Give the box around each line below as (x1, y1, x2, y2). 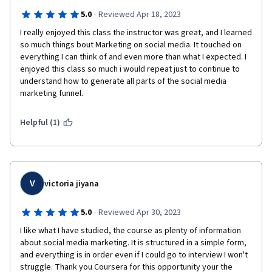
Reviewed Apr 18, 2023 (98, 8, 181, 21)
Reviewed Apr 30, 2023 (98, 206, 181, 219)
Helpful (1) (20, 117, 61, 129)
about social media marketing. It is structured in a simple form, (20, 237, 246, 249)
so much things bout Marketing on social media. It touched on (20, 39, 242, 51)
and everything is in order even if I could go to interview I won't (20, 249, 248, 261)
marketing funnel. (20, 87, 94, 100)
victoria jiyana (44, 178, 100, 190)
